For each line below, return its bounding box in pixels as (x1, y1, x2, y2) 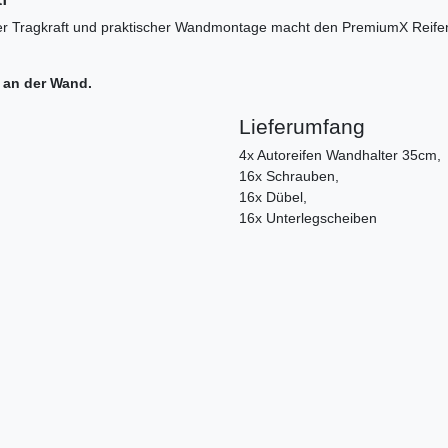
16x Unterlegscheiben (239, 210, 377, 227)
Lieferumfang (239, 115, 365, 139)
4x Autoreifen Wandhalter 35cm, (239, 147, 441, 164)
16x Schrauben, (239, 168, 339, 185)
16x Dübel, (239, 189, 307, 206)
